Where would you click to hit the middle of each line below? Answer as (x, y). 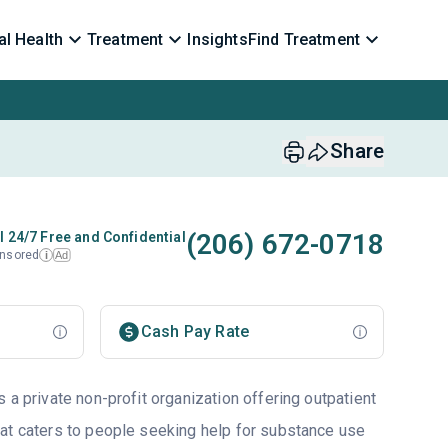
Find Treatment (303, 39)
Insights (217, 39)
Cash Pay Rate (195, 331)
